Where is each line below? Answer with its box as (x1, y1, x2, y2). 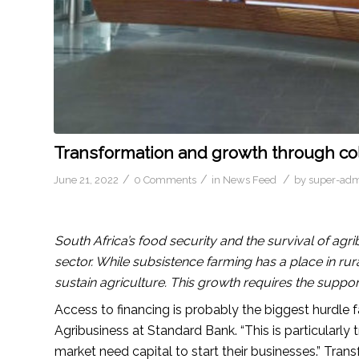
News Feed (223, 173, 276, 186)
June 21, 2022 (54, 173, 119, 186)
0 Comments (134, 173, 196, 186)
